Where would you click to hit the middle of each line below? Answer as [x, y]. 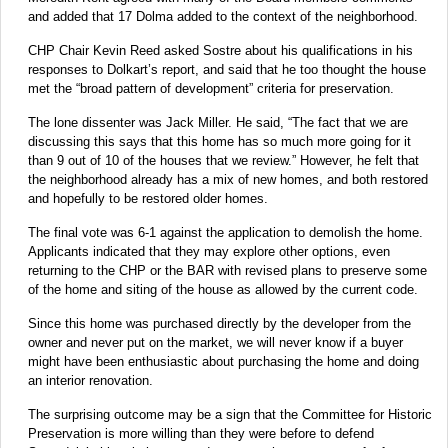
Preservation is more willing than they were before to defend [201, 433]
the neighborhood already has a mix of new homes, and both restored [228, 179]
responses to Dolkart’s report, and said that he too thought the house [227, 69]
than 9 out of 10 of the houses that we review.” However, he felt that [223, 160]
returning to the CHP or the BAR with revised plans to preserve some [227, 270]
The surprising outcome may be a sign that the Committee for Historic [230, 414]
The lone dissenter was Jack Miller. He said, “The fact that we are [218, 122]
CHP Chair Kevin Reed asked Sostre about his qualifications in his [220, 50]
